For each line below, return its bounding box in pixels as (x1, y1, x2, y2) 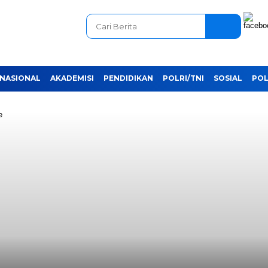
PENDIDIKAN (103, 74, 153, 83)
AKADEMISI (50, 74, 94, 83)
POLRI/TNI (163, 74, 204, 83)
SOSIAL (214, 74, 242, 83)
